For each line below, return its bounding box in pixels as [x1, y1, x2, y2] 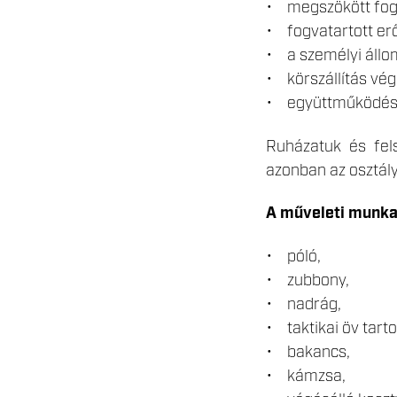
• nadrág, [266, 294, 341, 316]
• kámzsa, [266, 366, 346, 388]
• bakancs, [266, 342, 350, 364]
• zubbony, [266, 270, 349, 292]
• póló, [266, 246, 321, 269]
